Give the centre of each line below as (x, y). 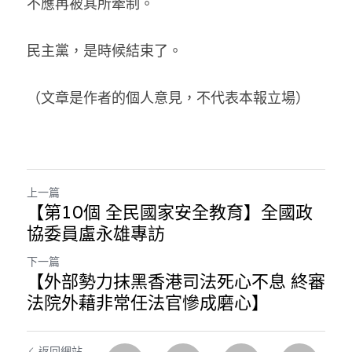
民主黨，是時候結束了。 (104, 51)
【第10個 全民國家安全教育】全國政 (170, 212)
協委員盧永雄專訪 (96, 233)
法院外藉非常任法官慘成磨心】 (148, 302)
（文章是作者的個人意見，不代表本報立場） (168, 98)
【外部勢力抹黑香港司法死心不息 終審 (176, 281)
